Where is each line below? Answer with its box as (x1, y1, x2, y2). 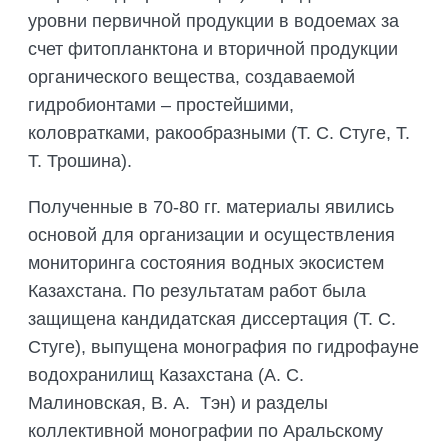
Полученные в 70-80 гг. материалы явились (28, 197, 394, 218)
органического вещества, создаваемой (28, 67, 355, 88)
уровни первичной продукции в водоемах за (28, 11, 399, 32)
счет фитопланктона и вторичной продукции (28, 39, 398, 60)
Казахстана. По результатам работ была (28, 281, 366, 302)
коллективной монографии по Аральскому (28, 421, 383, 442)
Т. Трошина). (28, 151, 137, 172)
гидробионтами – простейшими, (28, 95, 294, 116)
